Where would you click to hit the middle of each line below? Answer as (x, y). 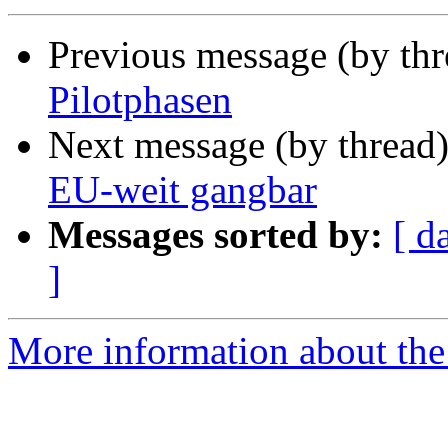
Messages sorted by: (215, 235)
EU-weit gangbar (182, 190)
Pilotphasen (140, 100)
